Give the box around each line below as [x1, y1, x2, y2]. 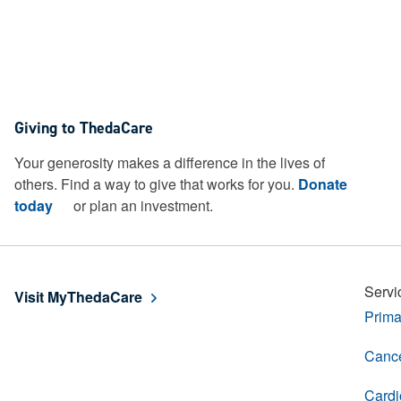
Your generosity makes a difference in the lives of [14, 152, 325, 173]
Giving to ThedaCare [14, 117, 153, 139]
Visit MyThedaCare [14, 286, 142, 307]
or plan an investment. [70, 195, 213, 216]
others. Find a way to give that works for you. [14, 174, 298, 194]
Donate [298, 174, 347, 194]
